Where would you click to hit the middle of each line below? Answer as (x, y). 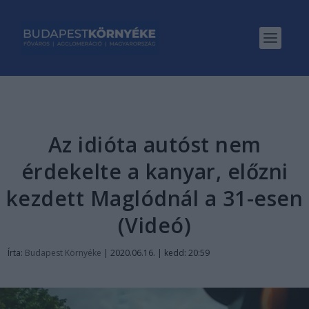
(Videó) (154, 225)
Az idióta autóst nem (154, 144)
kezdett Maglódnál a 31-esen (154, 198)
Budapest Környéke (63, 253)
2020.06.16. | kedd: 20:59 (160, 253)
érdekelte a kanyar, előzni (154, 171)
